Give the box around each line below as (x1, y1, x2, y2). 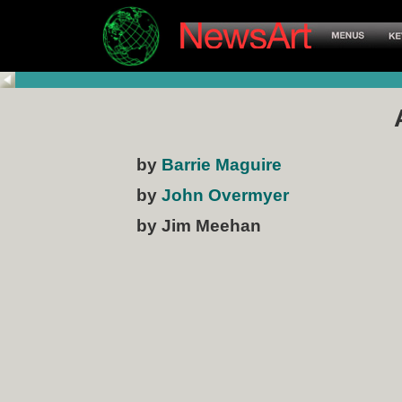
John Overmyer (162, 186, 289, 205)
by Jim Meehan (136, 216, 261, 235)
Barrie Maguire (162, 155, 282, 174)
